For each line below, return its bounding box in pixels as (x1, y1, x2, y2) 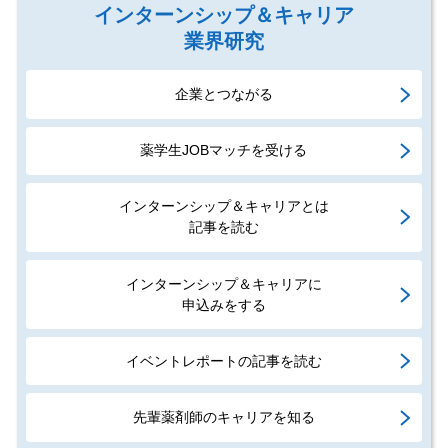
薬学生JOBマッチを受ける (140, 142, 308, 159)
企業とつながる (174, 86, 273, 103)
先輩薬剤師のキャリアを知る (132, 409, 315, 425)
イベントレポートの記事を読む (125, 352, 322, 369)
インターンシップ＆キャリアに (125, 275, 322, 292)
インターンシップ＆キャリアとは (118, 198, 329, 215)
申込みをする (181, 296, 266, 313)
